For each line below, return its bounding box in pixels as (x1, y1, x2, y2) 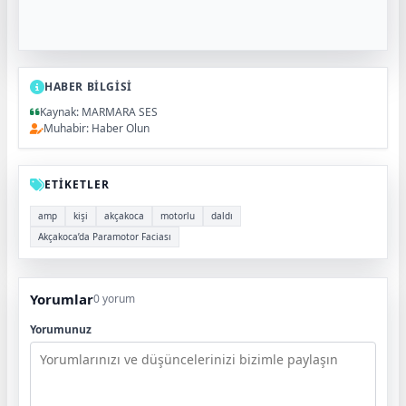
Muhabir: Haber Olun (43, 120, 150, 136)
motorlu (160, 208, 195, 222)
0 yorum (93, 290, 135, 306)
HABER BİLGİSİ (44, 78, 132, 94)
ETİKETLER (44, 176, 110, 192)
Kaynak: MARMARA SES (40, 103, 158, 120)
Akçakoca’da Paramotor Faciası (38, 229, 171, 243)
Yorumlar (30, 289, 93, 308)
